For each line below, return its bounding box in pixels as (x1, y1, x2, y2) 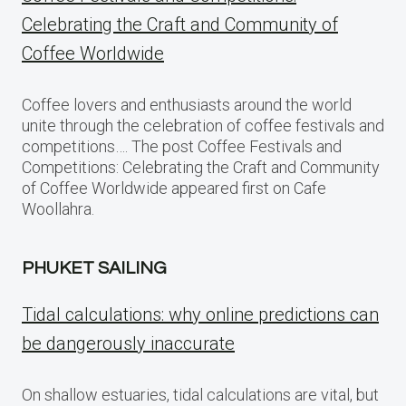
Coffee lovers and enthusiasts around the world (22, 95, 352, 115)
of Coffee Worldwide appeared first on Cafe (22, 179, 326, 198)
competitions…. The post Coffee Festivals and (22, 137, 342, 157)
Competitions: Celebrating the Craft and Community (22, 158, 380, 178)
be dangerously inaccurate (22, 333, 235, 355)
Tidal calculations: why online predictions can (22, 304, 379, 326)
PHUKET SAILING (22, 259, 167, 278)
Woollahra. (22, 199, 94, 219)
